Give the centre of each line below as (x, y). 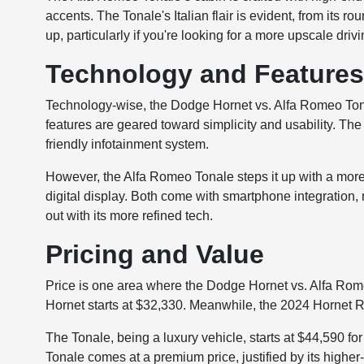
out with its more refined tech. (130, 216)
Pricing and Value (155, 254)
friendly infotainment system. (128, 144)
